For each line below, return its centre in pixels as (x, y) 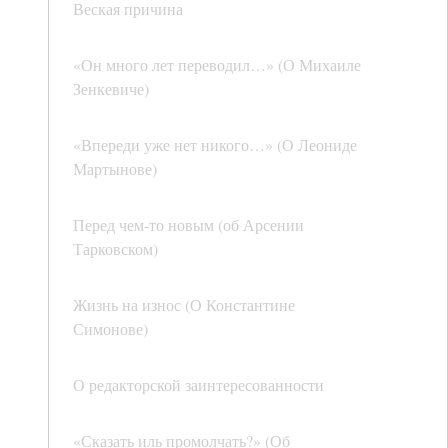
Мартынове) (115, 169)
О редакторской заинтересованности (198, 385)
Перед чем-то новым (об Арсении (188, 225)
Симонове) (110, 329)
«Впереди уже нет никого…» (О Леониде (215, 145)
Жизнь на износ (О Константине (184, 305)
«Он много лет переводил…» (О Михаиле (217, 65)
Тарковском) (115, 249)
